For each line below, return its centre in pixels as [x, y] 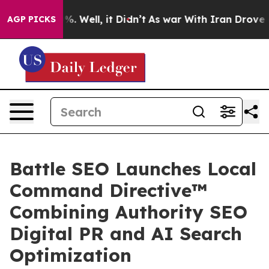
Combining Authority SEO [128, 212]
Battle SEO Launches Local [133, 169]
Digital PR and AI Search [126, 234]
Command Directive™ [108, 190]
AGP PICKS [32, 19]
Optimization [71, 255]
